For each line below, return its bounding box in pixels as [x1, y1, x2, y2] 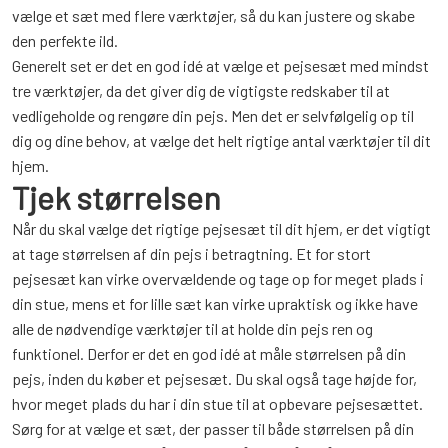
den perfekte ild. [12, 31, 118, 50]
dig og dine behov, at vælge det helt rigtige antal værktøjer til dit [12, 131, 431, 150]
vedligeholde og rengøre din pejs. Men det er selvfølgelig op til [12, 106, 414, 125]
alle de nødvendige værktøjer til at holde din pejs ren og [12, 319, 373, 338]
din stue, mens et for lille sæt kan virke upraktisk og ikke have [12, 294, 418, 313]
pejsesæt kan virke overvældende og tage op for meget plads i [12, 269, 424, 288]
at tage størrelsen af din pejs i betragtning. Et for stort [12, 244, 371, 263]
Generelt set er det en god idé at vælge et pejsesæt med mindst [12, 56, 429, 75]
